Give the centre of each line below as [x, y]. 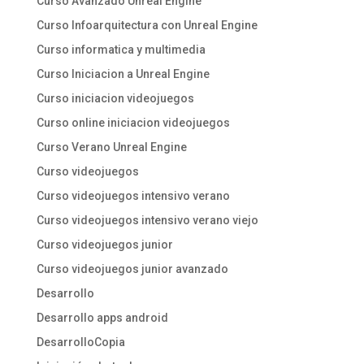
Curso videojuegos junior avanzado [132, 269]
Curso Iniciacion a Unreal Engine [123, 74]
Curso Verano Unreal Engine [111, 147]
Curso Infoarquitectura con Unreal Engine [147, 26]
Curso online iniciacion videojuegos [133, 123]
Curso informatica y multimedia [121, 50]
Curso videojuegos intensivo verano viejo [147, 221]
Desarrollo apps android [102, 318]
